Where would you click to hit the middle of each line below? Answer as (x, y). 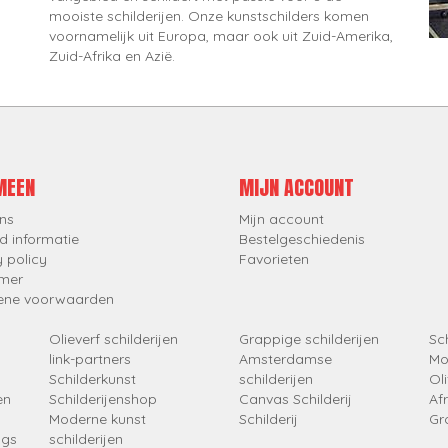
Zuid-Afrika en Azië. (112, 56)
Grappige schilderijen (309, 339)
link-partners (90, 359)
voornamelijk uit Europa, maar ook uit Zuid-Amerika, (221, 36)
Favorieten (274, 259)
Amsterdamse (285, 359)
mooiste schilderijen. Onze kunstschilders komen (209, 16)
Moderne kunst (97, 419)
